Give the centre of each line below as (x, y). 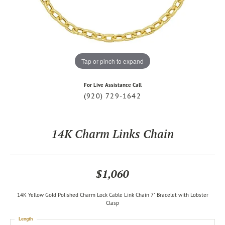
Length (26, 219)
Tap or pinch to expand (113, 61)
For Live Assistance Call (113, 85)
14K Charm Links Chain (113, 134)
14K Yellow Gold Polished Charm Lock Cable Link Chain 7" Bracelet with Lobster (113, 195)
